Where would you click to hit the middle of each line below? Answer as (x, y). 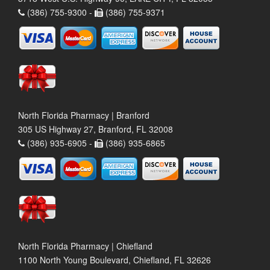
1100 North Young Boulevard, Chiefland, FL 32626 (115, 259)
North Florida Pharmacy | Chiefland (85, 246)
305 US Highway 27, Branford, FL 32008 (96, 129)
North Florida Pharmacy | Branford (84, 115)
